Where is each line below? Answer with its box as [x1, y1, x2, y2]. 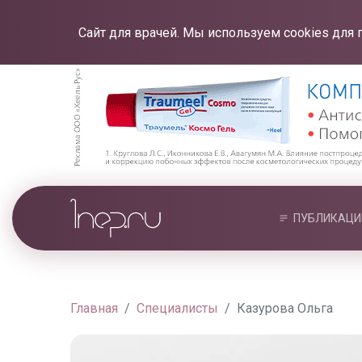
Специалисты [137, 301, 218, 316]
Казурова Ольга [237, 301, 333, 316]
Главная [70, 301, 118, 316]
